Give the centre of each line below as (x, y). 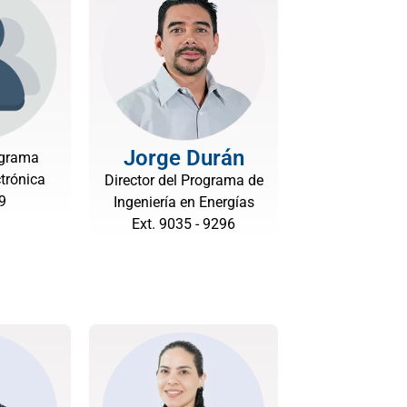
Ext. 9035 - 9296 (184, 224)
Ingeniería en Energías (184, 202)
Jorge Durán (184, 158)
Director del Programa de (184, 180)
